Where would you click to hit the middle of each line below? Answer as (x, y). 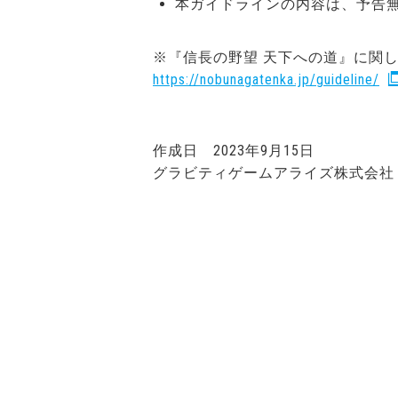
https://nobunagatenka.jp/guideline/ (266, 80)
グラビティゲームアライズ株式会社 (274, 173)
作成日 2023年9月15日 (234, 151)
